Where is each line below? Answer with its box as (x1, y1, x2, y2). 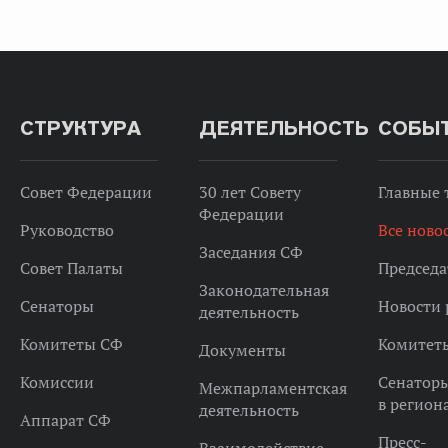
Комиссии (19, 372, 94, 392)
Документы (198, 340, 286, 360)
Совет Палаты (19, 258, 123, 278)
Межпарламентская (198, 378, 347, 398)
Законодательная (198, 280, 329, 300)
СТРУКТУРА (19, 115, 141, 141)
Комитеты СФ (19, 334, 123, 354)
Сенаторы (19, 296, 94, 316)
